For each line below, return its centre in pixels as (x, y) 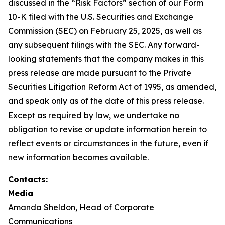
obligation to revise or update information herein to (107, 129)
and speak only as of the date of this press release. (106, 101)
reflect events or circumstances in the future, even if (108, 143)
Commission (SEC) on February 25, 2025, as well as (105, 31)
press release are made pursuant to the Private (100, 73)
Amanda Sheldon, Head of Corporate (81, 207)
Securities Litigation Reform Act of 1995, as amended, (112, 87)
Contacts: (28, 179)
